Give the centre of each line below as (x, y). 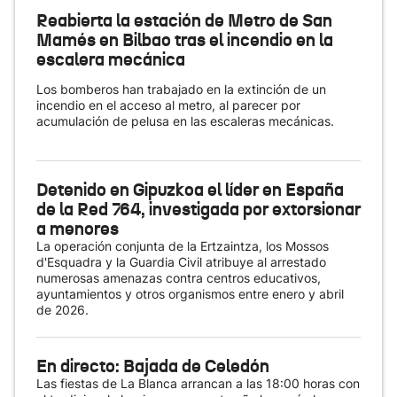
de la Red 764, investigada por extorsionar (198, 209)
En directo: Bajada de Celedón (153, 366)
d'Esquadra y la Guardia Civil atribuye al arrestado (181, 262)
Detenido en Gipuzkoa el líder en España (190, 190)
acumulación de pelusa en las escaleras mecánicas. (187, 121)
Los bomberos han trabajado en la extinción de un (181, 89)
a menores (78, 229)
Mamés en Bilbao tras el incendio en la (185, 40)
